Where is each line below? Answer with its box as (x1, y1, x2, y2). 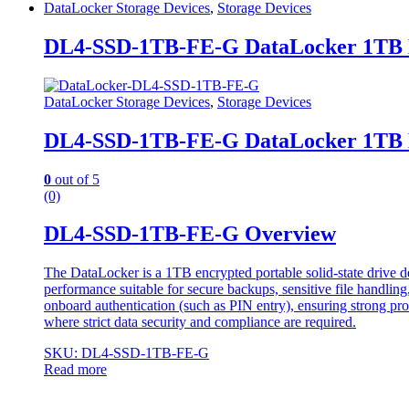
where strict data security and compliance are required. (44, 314, 356, 330)
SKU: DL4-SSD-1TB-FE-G (44, 345, 209, 362)
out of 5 (51, 171, 100, 187)
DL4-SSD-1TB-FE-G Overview (44, 222, 336, 246)
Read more (44, 362, 107, 378)
